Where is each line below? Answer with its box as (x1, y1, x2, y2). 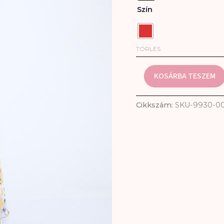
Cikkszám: (136, 100, 175, 109)
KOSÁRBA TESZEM (154, 70, 215, 81)
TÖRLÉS (136, 44, 160, 52)
